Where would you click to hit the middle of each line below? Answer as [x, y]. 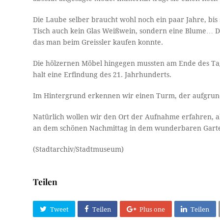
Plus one [152, 209]
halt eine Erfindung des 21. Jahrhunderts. [102, 75]
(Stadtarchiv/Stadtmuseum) [79, 150]
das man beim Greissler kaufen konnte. [98, 42]
